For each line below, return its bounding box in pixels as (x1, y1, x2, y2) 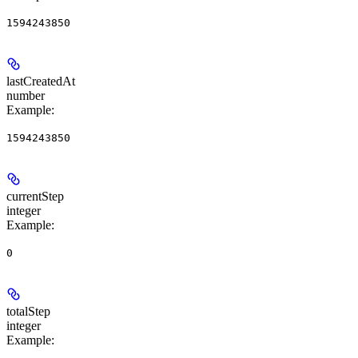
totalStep (6, 304, 50, 319)
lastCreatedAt (6, 74, 75, 89)
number (6, 89, 45, 103)
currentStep (6, 189, 64, 204)
